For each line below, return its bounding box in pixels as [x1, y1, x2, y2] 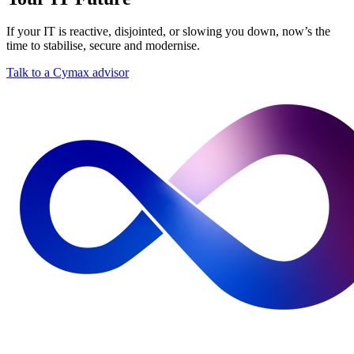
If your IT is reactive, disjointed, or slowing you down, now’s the [6, 24, 330, 39]
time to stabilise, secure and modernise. [6, 39, 200, 53]
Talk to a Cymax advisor [6, 66, 129, 80]
